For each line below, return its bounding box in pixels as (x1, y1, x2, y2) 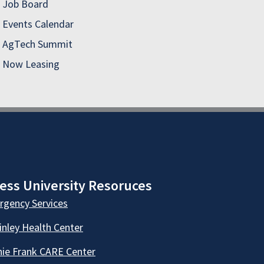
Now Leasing (2, 57, 60, 71)
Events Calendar (2, 17, 74, 31)
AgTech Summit (2, 37, 72, 51)
